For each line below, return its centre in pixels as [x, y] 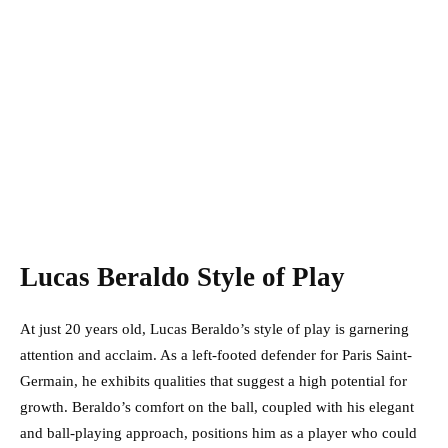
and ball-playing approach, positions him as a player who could [218, 433]
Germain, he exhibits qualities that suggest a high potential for [213, 381]
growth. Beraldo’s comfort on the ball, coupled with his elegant [217, 407]
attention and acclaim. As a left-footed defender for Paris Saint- [216, 355]
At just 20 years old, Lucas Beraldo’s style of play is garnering [214, 329]
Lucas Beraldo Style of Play [182, 277]
